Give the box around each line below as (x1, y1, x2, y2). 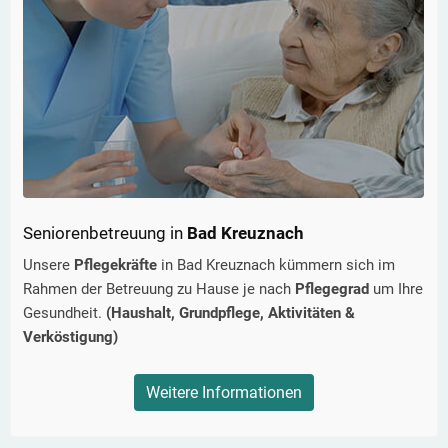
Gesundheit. (23, 304, 106, 323)
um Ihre (373, 280, 423, 299)
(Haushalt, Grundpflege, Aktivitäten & (106, 304, 355, 323)
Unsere (23, 256, 74, 275)
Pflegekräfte (74, 256, 157, 275)
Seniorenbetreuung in (23, 223, 183, 244)
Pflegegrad (295, 280, 373, 299)
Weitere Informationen (146, 383, 302, 403)
